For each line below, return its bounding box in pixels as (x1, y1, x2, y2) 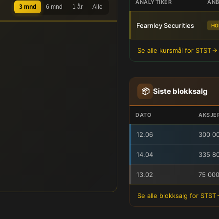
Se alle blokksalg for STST (137, 192, 216, 199)
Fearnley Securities (136, 22, 194, 29)
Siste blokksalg (153, 87, 208, 96)
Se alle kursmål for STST (137, 46, 211, 54)
